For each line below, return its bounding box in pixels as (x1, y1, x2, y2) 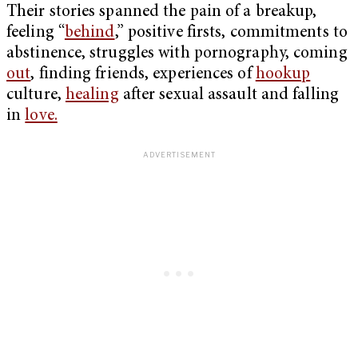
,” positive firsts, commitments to (114, 24, 348, 42)
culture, (6, 86, 66, 104)
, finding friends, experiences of (30, 66, 256, 83)
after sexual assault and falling (118, 86, 339, 104)
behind (64, 24, 115, 42)
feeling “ (6, 24, 65, 42)
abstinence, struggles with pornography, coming (6, 45, 348, 62)
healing (65, 86, 119, 104)
